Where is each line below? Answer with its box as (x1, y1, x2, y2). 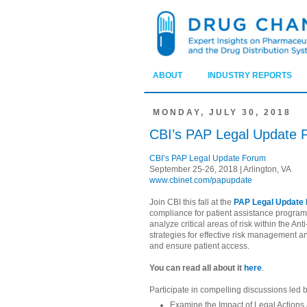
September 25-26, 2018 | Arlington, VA (149, 164, 291, 175)
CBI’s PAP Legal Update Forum (149, 153, 266, 164)
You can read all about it (149, 263, 244, 273)
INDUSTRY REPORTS (208, 71, 292, 81)
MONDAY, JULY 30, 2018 (152, 107, 291, 117)
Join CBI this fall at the (149, 197, 234, 208)
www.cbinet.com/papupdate (149, 175, 252, 186)
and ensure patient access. (149, 241, 249, 251)
